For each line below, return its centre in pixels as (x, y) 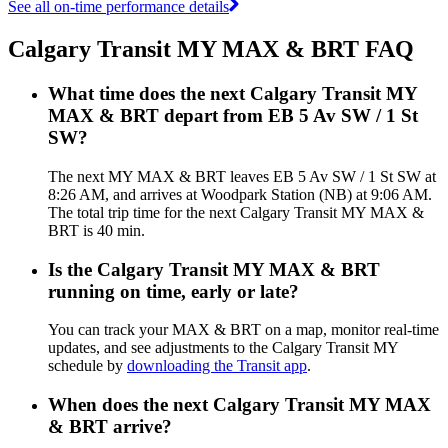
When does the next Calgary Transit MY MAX (239, 405)
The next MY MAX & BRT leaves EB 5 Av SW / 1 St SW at (242, 176)
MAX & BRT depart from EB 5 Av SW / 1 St (233, 116)
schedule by (87, 366)
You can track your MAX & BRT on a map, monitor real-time (243, 330)
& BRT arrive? (110, 427)
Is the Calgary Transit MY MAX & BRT (214, 269)
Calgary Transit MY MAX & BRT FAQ (211, 49)
